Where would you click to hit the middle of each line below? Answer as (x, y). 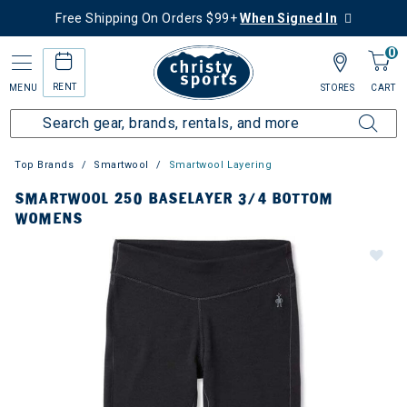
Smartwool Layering (220, 165)
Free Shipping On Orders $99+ (148, 18)
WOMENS (49, 218)
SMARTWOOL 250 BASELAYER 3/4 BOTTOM (174, 199)
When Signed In (289, 18)
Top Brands (45, 165)
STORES (338, 88)
